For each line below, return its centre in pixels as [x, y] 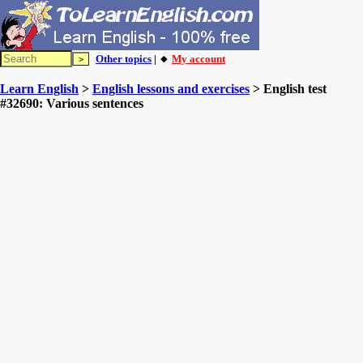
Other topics [124, 59]
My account [199, 59]
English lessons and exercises [171, 89]
